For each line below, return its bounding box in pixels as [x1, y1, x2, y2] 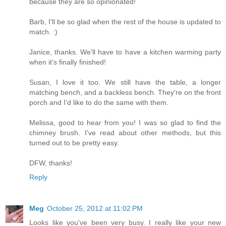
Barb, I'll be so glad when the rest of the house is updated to [29, 17, 221, 26]
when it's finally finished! [29, 58, 106, 66]
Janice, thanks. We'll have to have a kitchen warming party [29, 47, 221, 56]
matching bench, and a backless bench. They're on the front [29, 88, 221, 96]
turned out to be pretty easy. [29, 138, 119, 147]
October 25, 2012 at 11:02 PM [47, 204, 143, 212]
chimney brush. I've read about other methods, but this [29, 128, 221, 137]
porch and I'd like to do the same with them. [29, 98, 168, 106]
